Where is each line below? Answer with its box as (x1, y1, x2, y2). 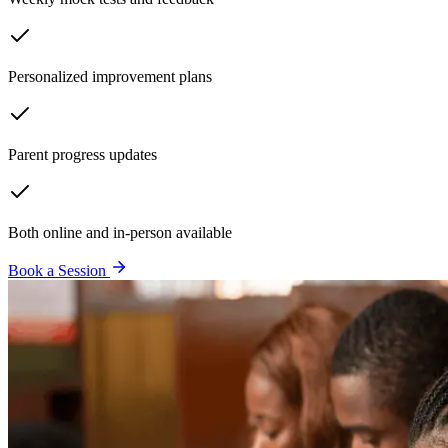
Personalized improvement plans (8, 67, 212, 85)
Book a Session (8, 261, 106, 279)
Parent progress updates (8, 145, 157, 163)
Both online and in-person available (8, 223, 232, 241)
